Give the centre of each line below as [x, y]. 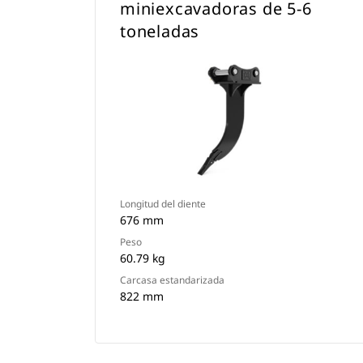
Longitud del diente [163, 204]
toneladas [160, 31]
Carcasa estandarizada [172, 280]
